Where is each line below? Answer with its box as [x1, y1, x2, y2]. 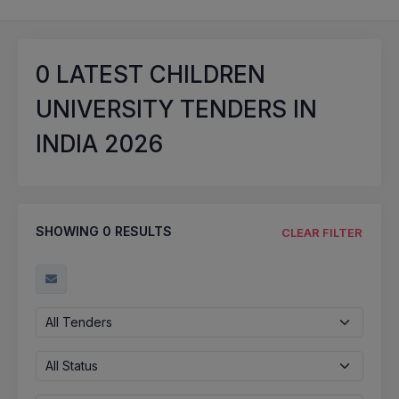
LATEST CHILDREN [50, 61, 265, 88]
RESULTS [111, 224, 172, 239]
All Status [45, 357, 98, 373]
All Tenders [45, 313, 112, 330]
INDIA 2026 [36, 130, 163, 158]
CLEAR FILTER [281, 224, 362, 240]
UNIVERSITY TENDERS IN [36, 95, 317, 123]
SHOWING [36, 224, 102, 239]
